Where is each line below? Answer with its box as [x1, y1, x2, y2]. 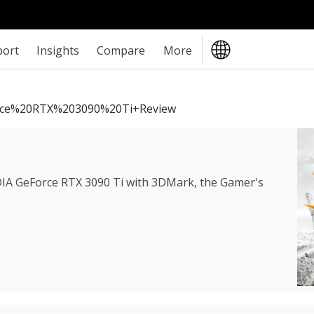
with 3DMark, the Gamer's [123, 174, 264, 190]
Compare [97, 42, 146, 58]
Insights [36, 42, 80, 58]
